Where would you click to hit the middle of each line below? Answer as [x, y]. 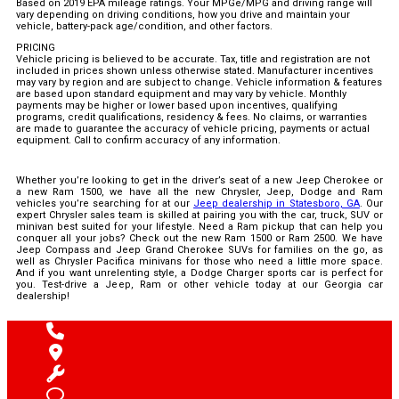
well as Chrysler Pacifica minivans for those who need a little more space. [199, 262]
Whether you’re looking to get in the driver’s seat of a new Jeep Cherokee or [199, 181]
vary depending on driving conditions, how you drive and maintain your [183, 15]
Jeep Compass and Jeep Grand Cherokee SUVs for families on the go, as [199, 250]
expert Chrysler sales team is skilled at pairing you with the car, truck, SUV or [199, 216]
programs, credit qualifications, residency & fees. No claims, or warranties [191, 118]
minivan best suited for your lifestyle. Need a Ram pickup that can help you [199, 227]
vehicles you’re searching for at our [105, 204]
